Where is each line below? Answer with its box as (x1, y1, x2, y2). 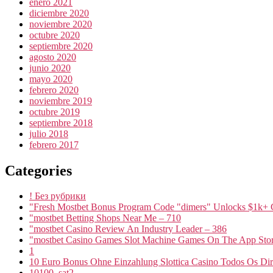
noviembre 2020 (29, 18, 92, 29)
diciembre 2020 (29, 7, 89, 18)
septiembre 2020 (29, 40, 93, 51)
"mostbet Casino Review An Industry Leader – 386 (29, 224, 227, 235)
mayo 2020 (29, 73, 73, 84)
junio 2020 (29, 62, 71, 73)
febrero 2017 (29, 139, 79, 150)
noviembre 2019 (29, 95, 92, 106)
